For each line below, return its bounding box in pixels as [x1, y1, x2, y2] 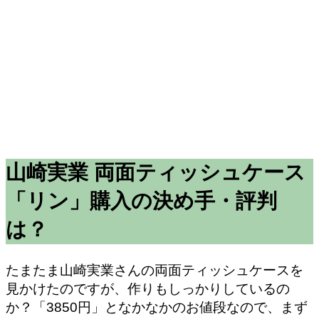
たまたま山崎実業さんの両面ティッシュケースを [6, 262, 303, 278]
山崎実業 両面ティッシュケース [6, 160, 305, 184]
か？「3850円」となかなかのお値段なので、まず [6, 299, 308, 315]
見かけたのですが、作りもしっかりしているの [6, 281, 290, 296]
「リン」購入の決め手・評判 [6, 189, 277, 212]
